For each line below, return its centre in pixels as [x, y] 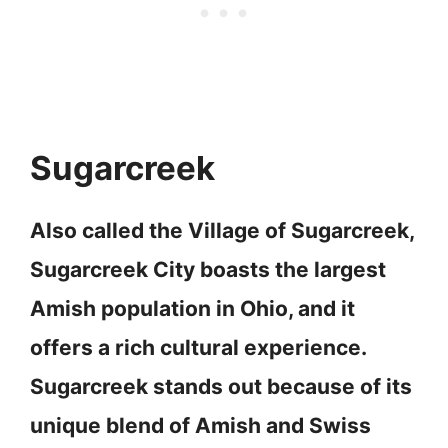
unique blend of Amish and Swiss [200, 425]
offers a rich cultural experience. [198, 347]
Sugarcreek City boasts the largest [208, 269]
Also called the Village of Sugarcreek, [222, 230]
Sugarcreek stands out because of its [221, 386]
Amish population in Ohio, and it [192, 308]
